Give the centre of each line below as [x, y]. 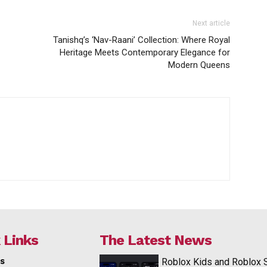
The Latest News [156, 240]
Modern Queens [199, 65]
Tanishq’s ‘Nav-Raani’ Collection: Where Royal [142, 40]
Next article [211, 23]
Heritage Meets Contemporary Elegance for [145, 52]
